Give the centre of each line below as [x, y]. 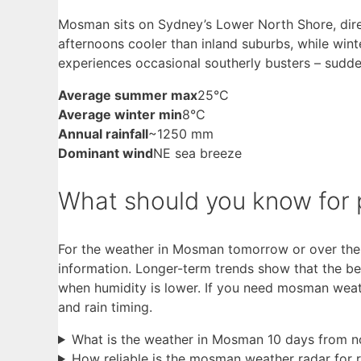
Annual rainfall [103, 134]
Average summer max [128, 95]
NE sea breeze [197, 154]
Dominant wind [106, 154]
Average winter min [120, 115]
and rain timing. [105, 307]
